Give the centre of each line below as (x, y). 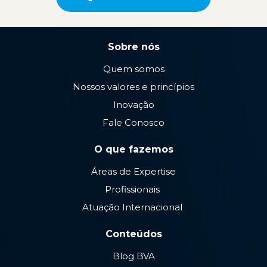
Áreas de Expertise (133, 171)
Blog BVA (133, 256)
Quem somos (133, 69)
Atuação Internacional (133, 207)
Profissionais (133, 189)
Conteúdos (133, 234)
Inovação (133, 105)
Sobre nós (133, 47)
